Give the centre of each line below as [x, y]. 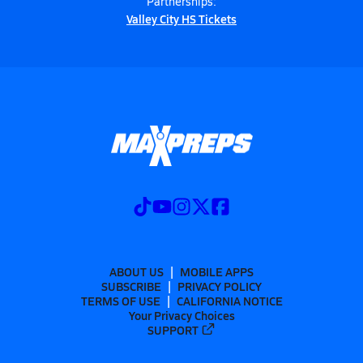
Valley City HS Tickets [181, 19]
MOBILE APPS [217, 271]
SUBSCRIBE [131, 286]
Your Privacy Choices [181, 315]
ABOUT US [137, 271]
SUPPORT [173, 329]
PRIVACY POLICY [220, 286]
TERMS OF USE [120, 300]
